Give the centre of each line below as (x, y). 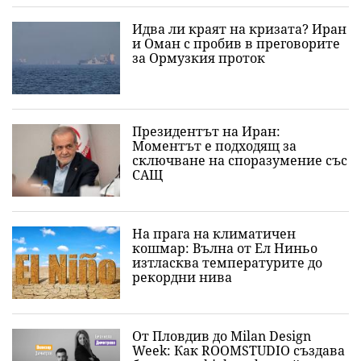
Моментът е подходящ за (214, 146)
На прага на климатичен (214, 234)
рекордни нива (182, 277)
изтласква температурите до (227, 263)
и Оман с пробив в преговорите (236, 44)
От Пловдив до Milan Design (222, 336)
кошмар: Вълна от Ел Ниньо (225, 248)
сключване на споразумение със (240, 160)
